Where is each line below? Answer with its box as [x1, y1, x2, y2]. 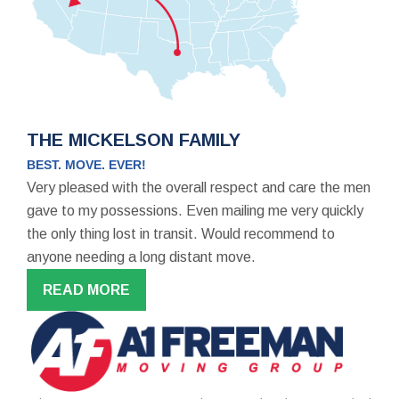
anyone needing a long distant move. [27, 248, 256, 265]
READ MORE [43, 281, 130, 297]
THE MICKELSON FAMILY [27, 129, 240, 150]
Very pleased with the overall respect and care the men [27, 179, 370, 195]
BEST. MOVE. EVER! [27, 157, 146, 172]
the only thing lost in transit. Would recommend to [27, 225, 335, 241]
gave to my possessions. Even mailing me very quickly [27, 202, 363, 218]
